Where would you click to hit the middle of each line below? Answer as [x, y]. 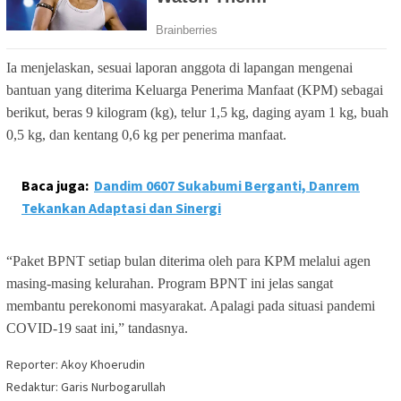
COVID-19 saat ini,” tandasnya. [97, 328]
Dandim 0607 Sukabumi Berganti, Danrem [227, 185]
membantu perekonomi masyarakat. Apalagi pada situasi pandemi [191, 305]
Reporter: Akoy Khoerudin [76, 364]
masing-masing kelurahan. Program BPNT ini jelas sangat [170, 283]
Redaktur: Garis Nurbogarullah [86, 386]
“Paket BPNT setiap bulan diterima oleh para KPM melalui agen [188, 260]
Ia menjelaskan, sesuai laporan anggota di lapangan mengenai [179, 67]
